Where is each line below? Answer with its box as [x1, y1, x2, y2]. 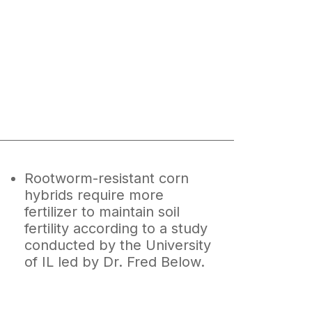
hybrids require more [24, 187, 164, 203]
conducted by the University [24, 237, 211, 253]
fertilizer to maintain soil [24, 203, 180, 220]
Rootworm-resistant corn [24, 170, 189, 187]
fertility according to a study [24, 220, 208, 237]
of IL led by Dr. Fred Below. [24, 253, 205, 270]
